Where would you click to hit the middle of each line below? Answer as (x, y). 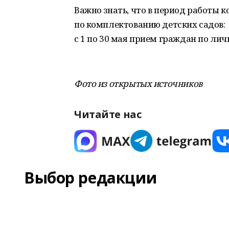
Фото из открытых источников (138, 84)
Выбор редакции (90, 178)
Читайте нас (108, 114)
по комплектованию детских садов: (150, 24)
